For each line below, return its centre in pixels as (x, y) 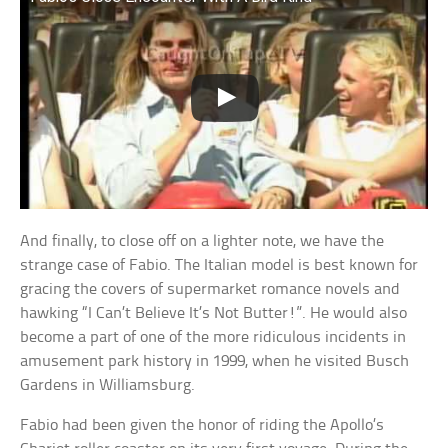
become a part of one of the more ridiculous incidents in (213, 338)
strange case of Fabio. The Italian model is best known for (219, 266)
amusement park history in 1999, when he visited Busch (215, 362)
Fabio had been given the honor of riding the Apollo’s (202, 426)
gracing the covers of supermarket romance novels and (210, 290)
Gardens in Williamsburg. (108, 386)
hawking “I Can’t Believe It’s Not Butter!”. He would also (214, 314)
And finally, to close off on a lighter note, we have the (202, 242)
